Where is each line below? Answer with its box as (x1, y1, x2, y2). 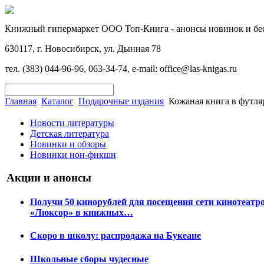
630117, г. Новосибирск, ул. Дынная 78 (5, 44, 161, 54)
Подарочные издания (78, 96, 164, 106)
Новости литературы (30, 118, 114, 128)
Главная (5, 96, 37, 106)
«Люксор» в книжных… (30, 207, 133, 217)
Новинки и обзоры (30, 139, 106, 149)
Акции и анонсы (6, 171, 91, 184)
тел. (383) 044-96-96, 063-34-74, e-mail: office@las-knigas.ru (5, 64, 237, 74)
